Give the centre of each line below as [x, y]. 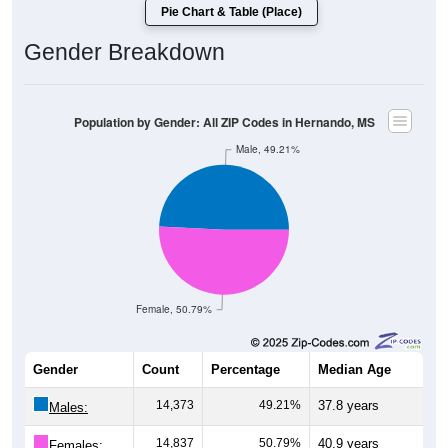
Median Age [354, 370]
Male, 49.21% [267, 149]
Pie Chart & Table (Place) [231, 12]
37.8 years [348, 406]
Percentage [245, 370]
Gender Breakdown [124, 52]
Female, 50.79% [174, 309]
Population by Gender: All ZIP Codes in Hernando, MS [224, 122]
